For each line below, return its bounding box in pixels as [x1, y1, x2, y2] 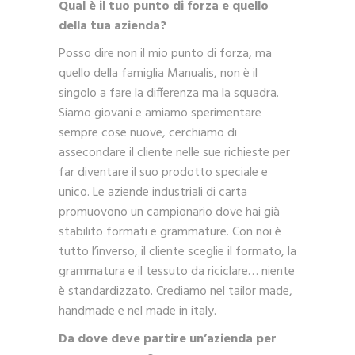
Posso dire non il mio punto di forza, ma [59, 44, 272, 65]
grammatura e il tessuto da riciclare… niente [59, 261, 295, 283]
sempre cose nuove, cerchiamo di [59, 123, 237, 144]
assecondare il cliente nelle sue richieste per [59, 143, 290, 164]
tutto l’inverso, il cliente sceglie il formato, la [59, 242, 296, 263]
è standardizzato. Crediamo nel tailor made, [59, 281, 292, 303]
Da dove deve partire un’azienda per [59, 329, 277, 350]
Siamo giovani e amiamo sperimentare [59, 103, 261, 124]
